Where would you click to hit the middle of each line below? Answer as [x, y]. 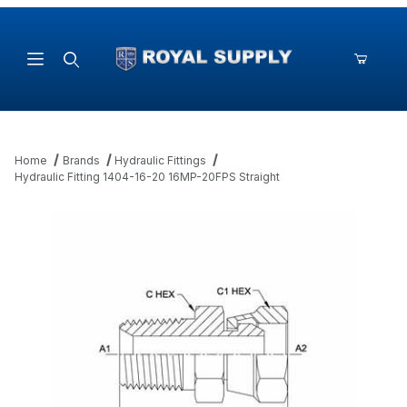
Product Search [99, 100]
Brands [81, 161]
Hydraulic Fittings [161, 161]
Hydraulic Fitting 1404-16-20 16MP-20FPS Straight [147, 177]
